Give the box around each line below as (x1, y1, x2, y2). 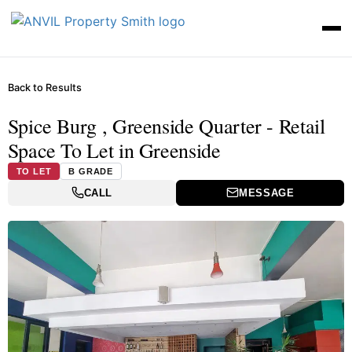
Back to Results (7, 81, 82, 93)
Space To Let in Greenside (7, 136, 221, 163)
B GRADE (68, 166, 114, 176)
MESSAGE (238, 186, 295, 199)
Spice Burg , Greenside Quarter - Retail (7, 112, 325, 139)
